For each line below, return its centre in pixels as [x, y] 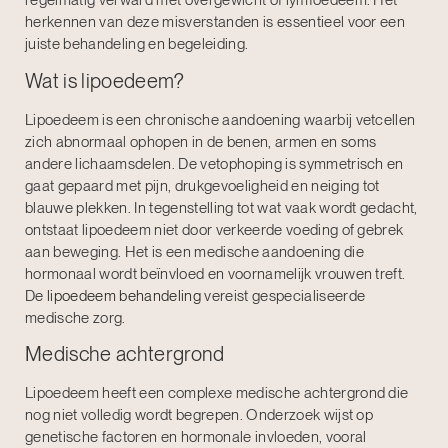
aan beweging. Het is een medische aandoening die [194, 251]
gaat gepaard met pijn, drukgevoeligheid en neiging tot [202, 185]
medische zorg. [75, 317]
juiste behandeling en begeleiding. [137, 44]
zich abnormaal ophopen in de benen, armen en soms [201, 141]
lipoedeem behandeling [124, 295]
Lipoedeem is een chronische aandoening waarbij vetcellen [220, 119]
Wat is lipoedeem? [105, 80]
